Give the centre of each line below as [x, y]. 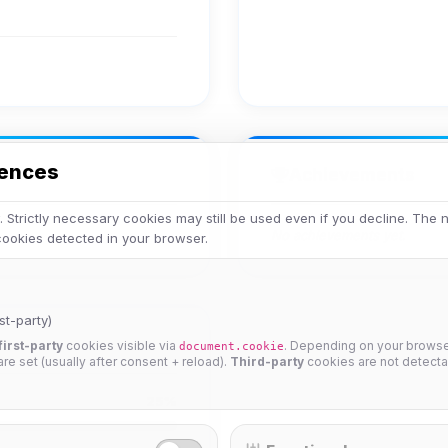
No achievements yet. [338, 235]
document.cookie [231, 346]
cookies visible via [121, 345]
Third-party [267, 361]
